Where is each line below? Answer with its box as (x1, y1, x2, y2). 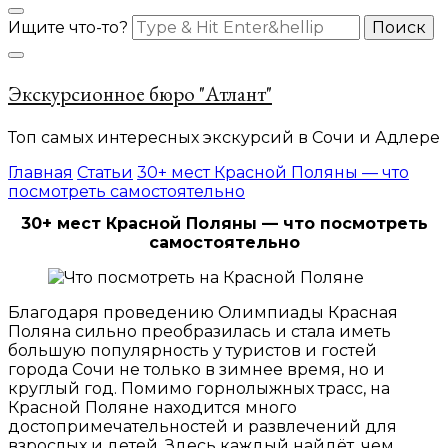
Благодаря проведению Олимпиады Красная (8, 303, 398, 323)
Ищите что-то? (8, 18, 132, 37)
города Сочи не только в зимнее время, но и (8, 360, 385, 380)
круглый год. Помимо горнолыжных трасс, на (8, 379, 390, 399)
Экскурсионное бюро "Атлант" (8, 80, 272, 107)
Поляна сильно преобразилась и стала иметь (8, 322, 391, 342)
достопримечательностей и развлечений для (8, 417, 397, 437)
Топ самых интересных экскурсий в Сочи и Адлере (8, 128, 440, 147)
